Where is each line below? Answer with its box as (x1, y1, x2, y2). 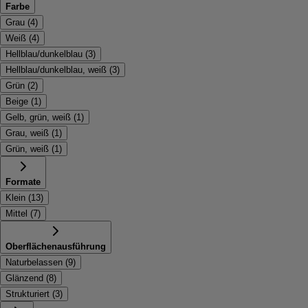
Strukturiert (5, 289, 49, 299)
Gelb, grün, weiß (5, 112, 71, 122)
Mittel (5, 208, 27, 219)
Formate (5, 177, 41, 187)
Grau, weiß (5, 128, 49, 138)
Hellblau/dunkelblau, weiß (5, 65, 107, 75)
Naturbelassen (5, 257, 63, 267)
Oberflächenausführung (5, 241, 106, 252)
